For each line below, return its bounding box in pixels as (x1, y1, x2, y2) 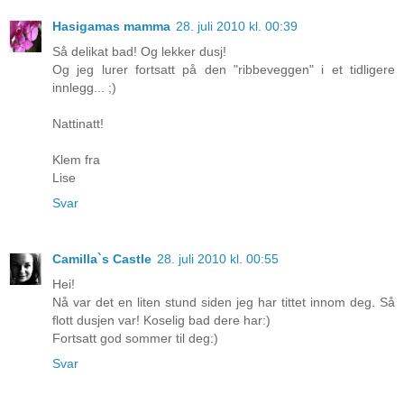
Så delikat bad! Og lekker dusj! (52, 43, 226, 59)
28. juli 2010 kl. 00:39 (176, 18, 298, 33)
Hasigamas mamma (52, 18, 170, 33)
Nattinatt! (52, 115, 104, 131)
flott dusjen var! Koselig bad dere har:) (52, 312, 271, 327)
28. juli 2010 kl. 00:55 (157, 251, 279, 266)
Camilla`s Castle (52, 251, 151, 266)
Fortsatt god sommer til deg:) (52, 330, 218, 345)
